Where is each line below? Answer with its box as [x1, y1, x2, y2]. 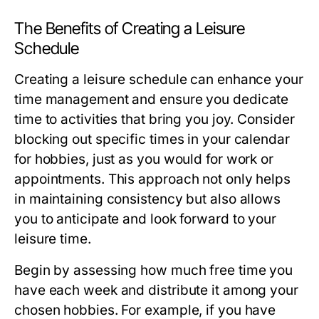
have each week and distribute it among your [14, 282, 298, 298]
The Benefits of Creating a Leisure [14, 19, 246, 38]
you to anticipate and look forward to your [14, 211, 277, 227]
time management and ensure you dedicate [14, 91, 289, 108]
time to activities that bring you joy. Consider [14, 111, 295, 127]
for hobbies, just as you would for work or [14, 151, 274, 167]
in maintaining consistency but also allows [14, 191, 281, 207]
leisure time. [14, 231, 91, 247]
